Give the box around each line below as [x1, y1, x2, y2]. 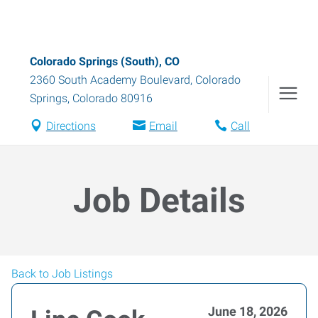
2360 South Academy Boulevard [30, 73, 190, 87]
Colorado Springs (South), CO [30, 55, 180, 68]
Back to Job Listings [11, 267, 113, 280]
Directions [45, 119, 96, 133]
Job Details [72, 180, 246, 221]
